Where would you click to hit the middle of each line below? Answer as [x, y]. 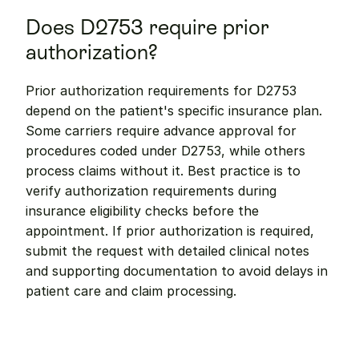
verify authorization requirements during [151, 191]
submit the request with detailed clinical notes [167, 251]
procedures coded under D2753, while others [165, 151]
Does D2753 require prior [147, 27]
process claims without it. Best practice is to [163, 171]
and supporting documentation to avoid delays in [177, 271]
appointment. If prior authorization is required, [170, 231]
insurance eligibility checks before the [142, 211]
